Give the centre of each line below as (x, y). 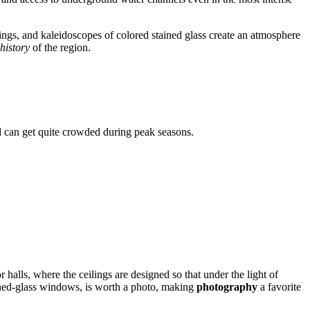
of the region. (60, 48)
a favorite (279, 286)
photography (227, 286)
